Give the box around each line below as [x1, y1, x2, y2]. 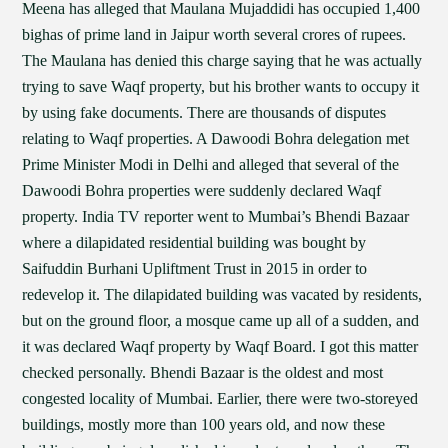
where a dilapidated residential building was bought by [22, 234, 367, 251]
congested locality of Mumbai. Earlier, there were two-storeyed [22, 390, 419, 407]
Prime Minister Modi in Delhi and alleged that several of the [22, 156, 400, 173]
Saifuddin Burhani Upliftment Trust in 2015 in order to [22, 260, 368, 277]
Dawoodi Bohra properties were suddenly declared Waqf [22, 182, 382, 199]
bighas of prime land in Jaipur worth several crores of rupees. [22, 26, 407, 43]
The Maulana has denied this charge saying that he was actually [22, 52, 423, 69]
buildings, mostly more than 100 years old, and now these [22, 416, 386, 433]
